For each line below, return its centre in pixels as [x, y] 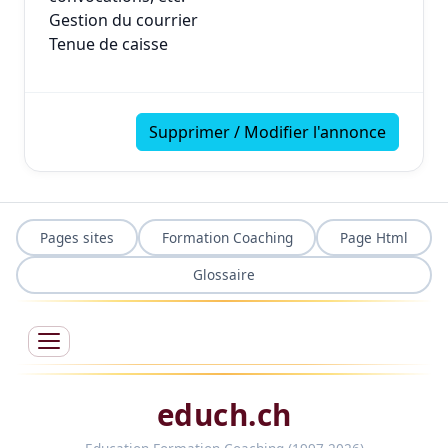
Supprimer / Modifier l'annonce [267, 132]
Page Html [374, 237]
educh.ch [224, 414]
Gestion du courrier [123, 20]
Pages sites [76, 237]
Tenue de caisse [108, 44]
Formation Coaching [227, 237]
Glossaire [224, 275]
